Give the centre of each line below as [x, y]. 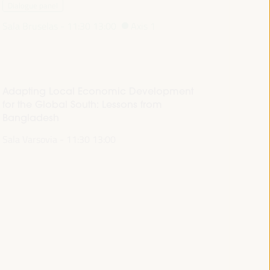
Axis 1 [143, 26]
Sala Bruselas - [33, 26]
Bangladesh [30, 118]
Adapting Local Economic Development [98, 91]
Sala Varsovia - [33, 140]
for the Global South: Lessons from [82, 105]
